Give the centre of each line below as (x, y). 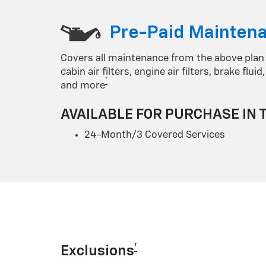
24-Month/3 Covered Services (155, 135)
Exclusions (97, 251)
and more (83, 85)
